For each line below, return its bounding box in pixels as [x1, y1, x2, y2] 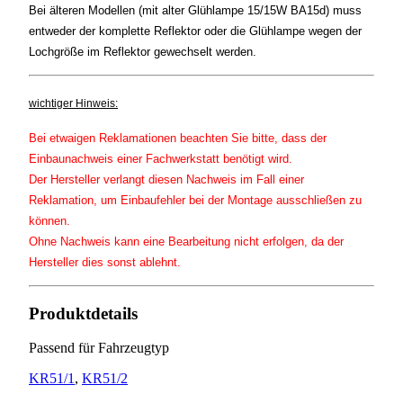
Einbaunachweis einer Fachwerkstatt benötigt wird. [29, 151, 292, 166]
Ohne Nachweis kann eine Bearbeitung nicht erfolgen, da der [29, 234, 344, 248]
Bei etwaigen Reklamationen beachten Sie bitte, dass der [29, 130, 327, 145]
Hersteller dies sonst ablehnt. [29, 255, 181, 269]
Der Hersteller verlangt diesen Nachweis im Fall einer [29, 172, 304, 186]
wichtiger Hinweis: [29, 96, 118, 110]
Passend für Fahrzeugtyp [29, 340, 169, 356]
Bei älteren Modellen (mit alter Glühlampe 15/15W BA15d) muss [29, 3, 362, 17]
